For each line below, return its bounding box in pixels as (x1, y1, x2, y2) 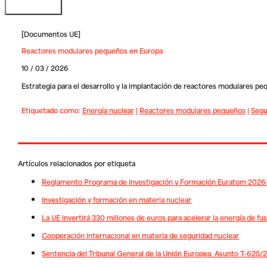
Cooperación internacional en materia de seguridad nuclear (42, 229, 240, 241)
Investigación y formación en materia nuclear (42, 193, 192, 205)
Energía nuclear (82, 104, 134, 116)
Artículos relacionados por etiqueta (18, 157, 136, 169)
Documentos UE (23, 28, 78, 40)
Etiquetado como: (21, 104, 82, 116)
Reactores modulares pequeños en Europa (21, 45, 163, 57)
